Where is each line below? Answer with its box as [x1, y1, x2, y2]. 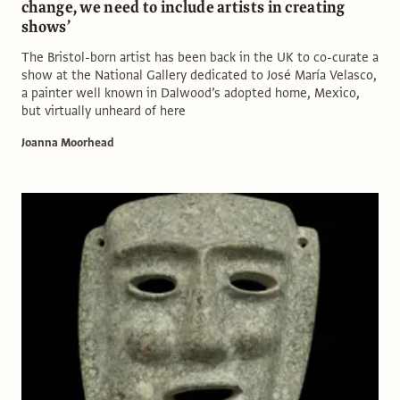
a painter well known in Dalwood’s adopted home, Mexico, [21, 83, 360, 102]
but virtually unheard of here [21, 101, 186, 120]
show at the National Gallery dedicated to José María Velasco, [21, 65, 377, 84]
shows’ [21, 15, 71, 38]
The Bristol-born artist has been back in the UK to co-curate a [21, 47, 379, 66]
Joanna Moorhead [21, 134, 114, 151]
